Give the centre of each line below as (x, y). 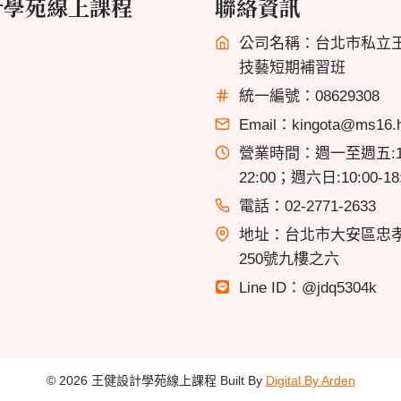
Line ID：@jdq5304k (308, 288)
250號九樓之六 (289, 259)
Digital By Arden (310, 380)
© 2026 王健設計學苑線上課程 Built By (156, 380)
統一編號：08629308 (309, 96)
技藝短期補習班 (292, 68)
